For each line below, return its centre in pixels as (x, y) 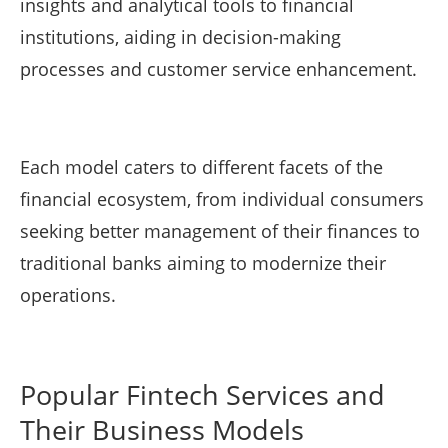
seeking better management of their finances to (220, 231)
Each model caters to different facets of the (201, 167)
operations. (68, 295)
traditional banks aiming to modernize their (203, 263)
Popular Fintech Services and (202, 395)
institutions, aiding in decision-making (180, 37)
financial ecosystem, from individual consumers (222, 199)
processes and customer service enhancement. (218, 69)
